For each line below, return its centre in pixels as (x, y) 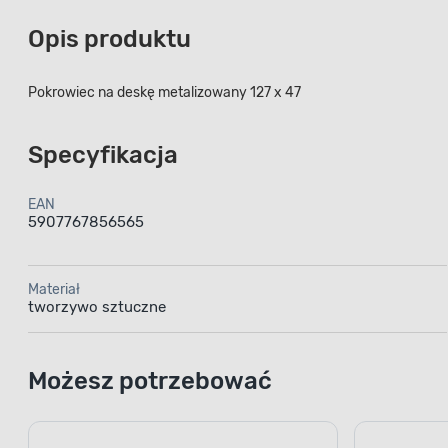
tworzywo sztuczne (97, 306)
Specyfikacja (103, 154)
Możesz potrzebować (150, 380)
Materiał (54, 289)
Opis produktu (109, 38)
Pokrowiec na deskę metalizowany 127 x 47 (164, 92)
